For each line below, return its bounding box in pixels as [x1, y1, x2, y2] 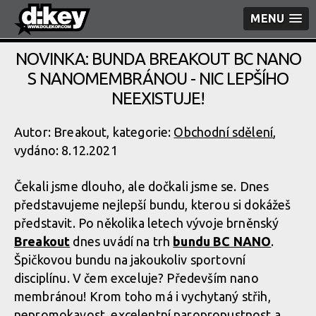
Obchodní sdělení [174, 125, 274, 139]
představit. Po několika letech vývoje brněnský [14, 216, 279, 230]
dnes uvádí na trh [70, 234, 174, 248]
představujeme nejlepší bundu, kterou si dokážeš [14, 197, 291, 212]
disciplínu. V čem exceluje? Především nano [14, 271, 259, 285]
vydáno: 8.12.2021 [14, 143, 118, 157]
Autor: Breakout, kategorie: [14, 125, 174, 139]
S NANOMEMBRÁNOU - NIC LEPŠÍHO [28, 69, 288, 88]
